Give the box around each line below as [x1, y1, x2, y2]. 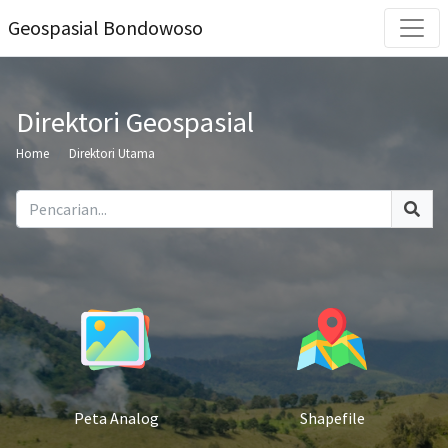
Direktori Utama [68, 145, 155, 161]
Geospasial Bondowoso [8, 15, 203, 40]
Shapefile [299, 408, 365, 428]
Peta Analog [73, 408, 159, 428]
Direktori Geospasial [15, 104, 254, 140]
